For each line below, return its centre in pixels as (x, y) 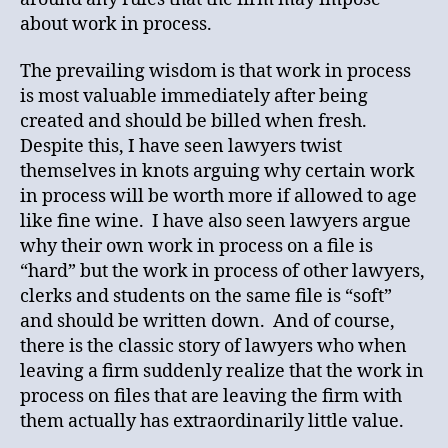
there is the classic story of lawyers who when (213, 346)
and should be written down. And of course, (207, 321)
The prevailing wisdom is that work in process (215, 71)
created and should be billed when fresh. (193, 121)
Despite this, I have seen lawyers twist (181, 146)
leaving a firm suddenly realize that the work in (222, 371)
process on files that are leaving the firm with (211, 396)
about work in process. (120, 24)
